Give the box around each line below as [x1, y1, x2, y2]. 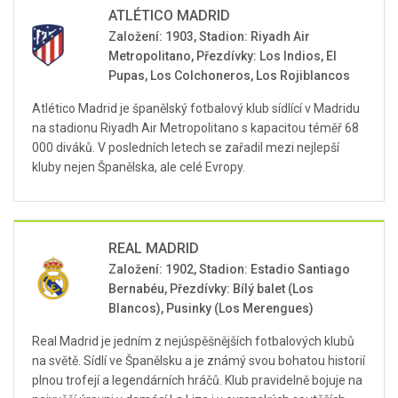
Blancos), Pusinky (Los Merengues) [108, 301, 314, 315]
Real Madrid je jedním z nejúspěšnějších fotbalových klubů [32, 334, 354, 348]
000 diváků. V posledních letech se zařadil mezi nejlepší [32, 140, 339, 155]
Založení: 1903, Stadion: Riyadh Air [108, 29, 310, 44]
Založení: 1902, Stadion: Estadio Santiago [108, 262, 350, 276]
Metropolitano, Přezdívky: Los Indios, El [108, 49, 337, 63]
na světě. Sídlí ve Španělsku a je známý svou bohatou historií [32, 354, 365, 368]
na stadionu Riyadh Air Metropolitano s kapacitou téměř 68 [32, 121, 359, 135]
